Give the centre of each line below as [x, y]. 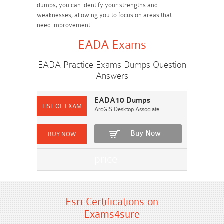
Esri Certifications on [112, 202]
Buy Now [146, 134]
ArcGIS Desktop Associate [127, 109]
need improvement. [64, 25]
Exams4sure [112, 214]
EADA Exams [112, 45]
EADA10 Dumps [122, 101]
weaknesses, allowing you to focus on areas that [104, 15]
